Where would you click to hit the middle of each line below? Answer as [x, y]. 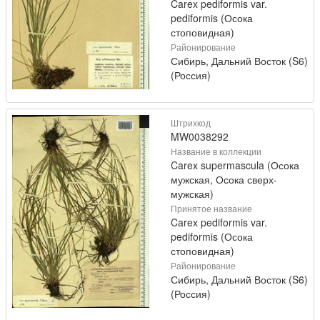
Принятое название [211, 208]
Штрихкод [191, 122]
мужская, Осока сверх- [224, 179]
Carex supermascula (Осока [235, 165]
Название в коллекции [216, 151]
